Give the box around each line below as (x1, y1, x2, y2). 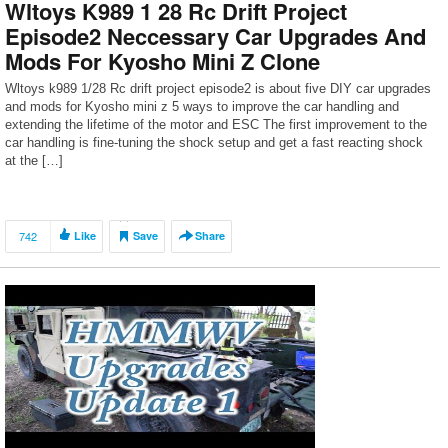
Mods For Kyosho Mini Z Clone (5, 45, 320, 77)
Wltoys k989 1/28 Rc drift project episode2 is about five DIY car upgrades (5, 81, 431, 96)
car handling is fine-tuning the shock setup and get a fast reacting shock (5, 135, 423, 150)
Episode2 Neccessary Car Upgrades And (5, 20, 426, 52)
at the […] (5, 153, 63, 168)
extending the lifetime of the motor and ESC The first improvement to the (5, 117, 427, 132)
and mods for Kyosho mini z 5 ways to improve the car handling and (5, 99, 399, 114)
